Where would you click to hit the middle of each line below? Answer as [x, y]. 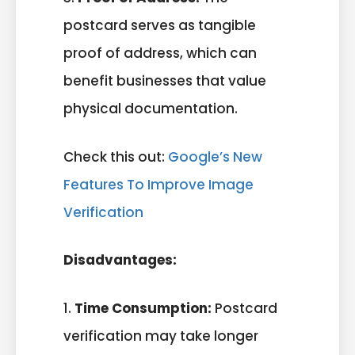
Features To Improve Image [158, 184]
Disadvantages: [120, 260]
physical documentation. [151, 109]
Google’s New [215, 157]
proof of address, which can [160, 53]
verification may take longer [161, 336]
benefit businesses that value [165, 81]
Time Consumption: [143, 308]
